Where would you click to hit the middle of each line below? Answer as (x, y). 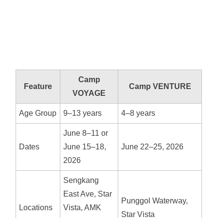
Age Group (38, 113)
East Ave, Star (88, 194)
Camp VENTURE (160, 86)
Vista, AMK (82, 208)
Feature (38, 86)
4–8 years (138, 113)
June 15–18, (85, 147)
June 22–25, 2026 (153, 147)
